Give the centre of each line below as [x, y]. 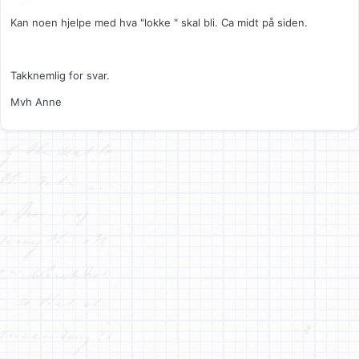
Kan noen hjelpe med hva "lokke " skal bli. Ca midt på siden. [159, 23]
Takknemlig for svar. [60, 76]
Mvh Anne [36, 102]
